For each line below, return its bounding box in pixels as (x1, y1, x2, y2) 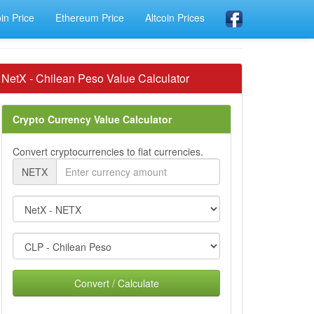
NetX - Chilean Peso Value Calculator (1, 70, 189, 86)
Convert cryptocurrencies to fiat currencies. (13, 144, 203, 158)
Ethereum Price (55, 11, 124, 25)
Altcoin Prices (145, 11, 205, 25)
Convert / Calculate (74, 276, 159, 290)
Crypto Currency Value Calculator (13, 112, 172, 126)
